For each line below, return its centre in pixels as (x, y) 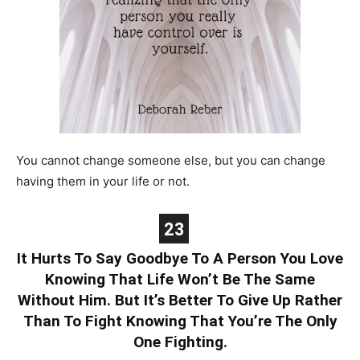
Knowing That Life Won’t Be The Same (180, 279)
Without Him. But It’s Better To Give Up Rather (180, 300)
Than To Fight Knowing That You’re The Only (180, 321)
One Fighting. (180, 342)
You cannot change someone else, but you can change (171, 160)
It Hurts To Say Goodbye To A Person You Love (180, 258)
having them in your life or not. (103, 181)
